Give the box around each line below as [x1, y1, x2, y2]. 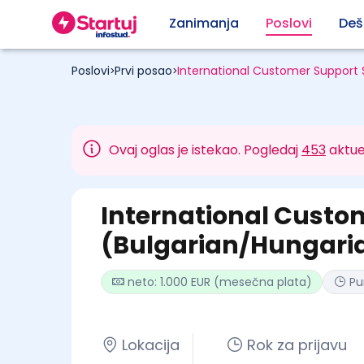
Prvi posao [115, 63, 172, 79]
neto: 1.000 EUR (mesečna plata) [128, 274, 312, 290]
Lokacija [122, 335, 180, 355]
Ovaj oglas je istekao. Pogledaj [109, 141, 301, 159]
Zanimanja [169, 14, 239, 32]
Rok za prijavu [247, 335, 347, 355]
